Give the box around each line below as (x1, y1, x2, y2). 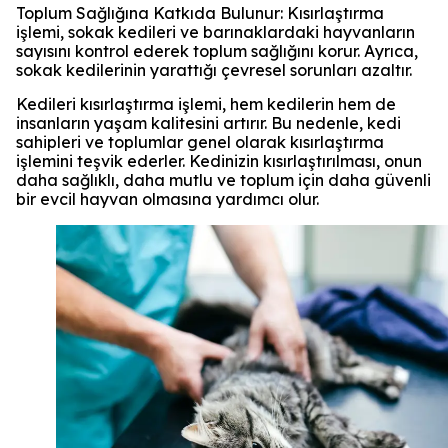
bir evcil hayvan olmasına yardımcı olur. (16, 188, 319, 209)
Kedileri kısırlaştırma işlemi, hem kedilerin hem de (16, 93, 396, 114)
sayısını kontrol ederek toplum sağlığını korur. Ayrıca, (16, 40, 418, 61)
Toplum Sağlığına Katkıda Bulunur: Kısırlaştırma (16, 2, 384, 23)
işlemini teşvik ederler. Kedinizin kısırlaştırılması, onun (16, 150, 422, 171)
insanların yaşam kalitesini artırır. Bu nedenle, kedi (16, 112, 401, 133)
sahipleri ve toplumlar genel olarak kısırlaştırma (16, 131, 384, 152)
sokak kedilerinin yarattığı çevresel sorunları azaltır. (16, 59, 412, 80)
